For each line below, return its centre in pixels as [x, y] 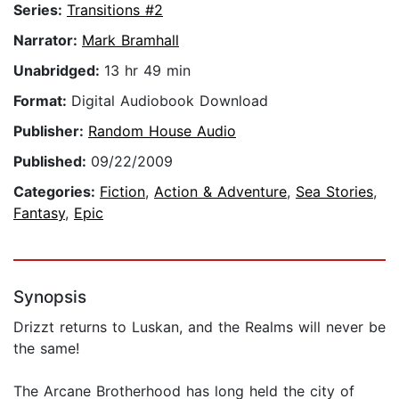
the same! [46, 349]
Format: [42, 101]
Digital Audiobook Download [170, 101]
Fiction [122, 192]
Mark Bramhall [130, 41]
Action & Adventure [220, 192]
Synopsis [50, 297]
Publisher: [51, 131]
